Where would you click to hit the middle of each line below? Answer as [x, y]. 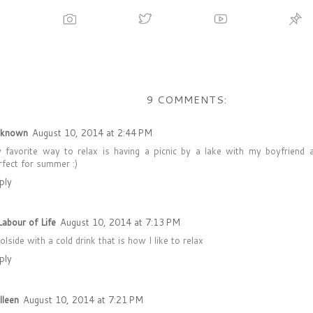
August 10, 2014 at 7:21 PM [83, 299]
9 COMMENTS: [187, 100]
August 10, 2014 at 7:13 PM [120, 223]
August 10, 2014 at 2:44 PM [92, 133]
